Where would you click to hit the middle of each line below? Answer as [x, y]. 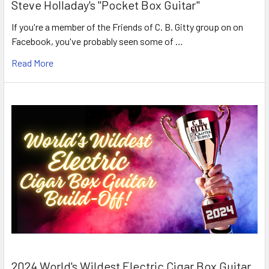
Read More [32, 62]
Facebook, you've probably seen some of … [97, 41]
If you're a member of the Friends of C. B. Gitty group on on [127, 26]
